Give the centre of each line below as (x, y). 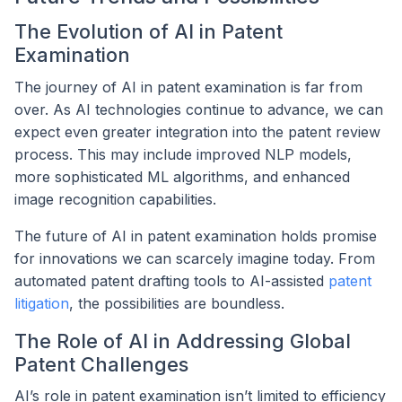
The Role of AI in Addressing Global (183, 341)
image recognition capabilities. (115, 199)
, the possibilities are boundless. (177, 303)
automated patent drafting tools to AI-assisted (171, 280)
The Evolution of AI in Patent (149, 31)
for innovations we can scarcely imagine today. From (195, 258)
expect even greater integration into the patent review (197, 131)
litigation (42, 303)
